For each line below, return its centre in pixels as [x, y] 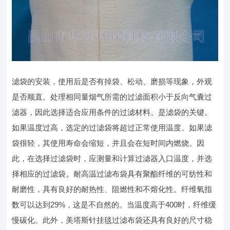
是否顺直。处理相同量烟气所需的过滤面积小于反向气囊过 [112, 97]
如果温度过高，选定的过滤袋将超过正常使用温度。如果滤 [112, 127]
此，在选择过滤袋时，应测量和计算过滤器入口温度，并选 [112, 158]
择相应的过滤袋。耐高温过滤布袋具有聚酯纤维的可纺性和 [112, 174]
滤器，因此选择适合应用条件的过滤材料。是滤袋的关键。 [112, 112]
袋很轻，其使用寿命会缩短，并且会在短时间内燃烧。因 [108, 143]
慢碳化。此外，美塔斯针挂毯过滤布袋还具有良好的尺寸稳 [112, 220]
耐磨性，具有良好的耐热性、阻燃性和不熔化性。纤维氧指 [112, 189]
